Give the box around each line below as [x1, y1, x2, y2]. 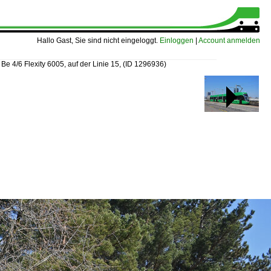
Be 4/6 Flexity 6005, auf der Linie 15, [1, 60, 123, 68]
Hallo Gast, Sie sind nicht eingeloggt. [37, 36, 160, 45]
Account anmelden [198, 36, 260, 45]
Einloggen [160, 36, 194, 45]
